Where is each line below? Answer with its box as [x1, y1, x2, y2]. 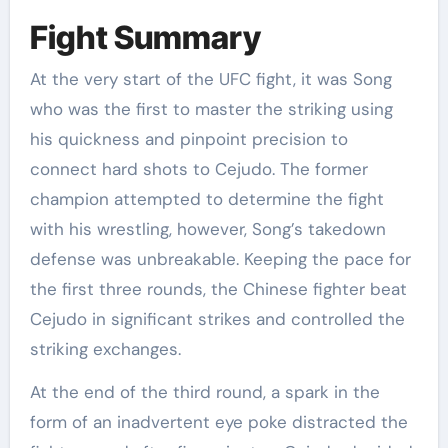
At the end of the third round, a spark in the [29, 381, 380, 404]
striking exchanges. [29, 338, 181, 361]
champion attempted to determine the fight [29, 188, 384, 211]
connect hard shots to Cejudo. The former [29, 158, 368, 181]
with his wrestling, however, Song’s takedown [29, 218, 386, 241]
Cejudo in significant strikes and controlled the [29, 308, 405, 331]
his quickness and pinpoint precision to [29, 128, 348, 151]
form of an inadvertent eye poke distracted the [29, 411, 408, 434]
